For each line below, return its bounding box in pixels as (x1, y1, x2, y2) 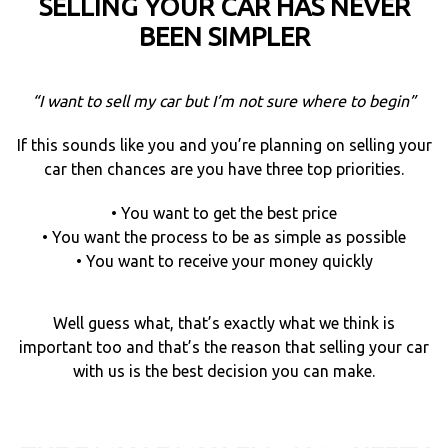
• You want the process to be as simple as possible (42, 228, 406, 247)
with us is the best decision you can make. (73, 362, 375, 381)
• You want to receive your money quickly (75, 252, 373, 271)
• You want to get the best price (111, 204, 337, 223)
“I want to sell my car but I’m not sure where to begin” (32, 92, 416, 111)
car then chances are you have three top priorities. (44, 160, 404, 179)
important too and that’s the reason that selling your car (19, 338, 429, 357)
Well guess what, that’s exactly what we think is (53, 314, 395, 333)
